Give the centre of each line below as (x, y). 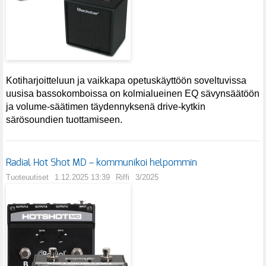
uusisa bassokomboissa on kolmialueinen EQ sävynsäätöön (133, 94)
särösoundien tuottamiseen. (64, 120)
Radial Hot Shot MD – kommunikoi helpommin (102, 163)
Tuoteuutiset (27, 178)
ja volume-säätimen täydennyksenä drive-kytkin (106, 107)
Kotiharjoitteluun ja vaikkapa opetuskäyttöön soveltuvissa (126, 81)
